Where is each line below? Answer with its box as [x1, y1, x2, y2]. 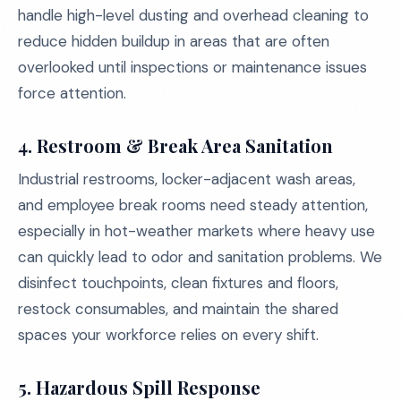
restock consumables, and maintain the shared [18, 299, 338, 319]
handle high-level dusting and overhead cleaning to [18, 5, 369, 25]
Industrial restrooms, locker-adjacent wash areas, [18, 169, 355, 189]
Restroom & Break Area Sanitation [37, 133, 333, 158]
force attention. [18, 83, 126, 103]
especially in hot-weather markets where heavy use [18, 221, 375, 241]
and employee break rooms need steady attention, [18, 195, 368, 215]
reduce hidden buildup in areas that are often [18, 31, 329, 51]
